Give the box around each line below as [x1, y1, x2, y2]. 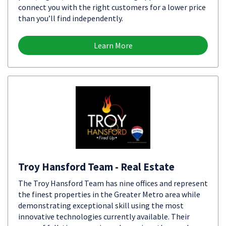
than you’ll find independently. [18, 13, 123, 23]
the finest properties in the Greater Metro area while [18, 189, 200, 199]
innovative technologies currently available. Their [18, 211, 190, 221]
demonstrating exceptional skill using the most [18, 200, 184, 210]
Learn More [93, 40, 133, 50]
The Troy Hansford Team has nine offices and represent [18, 178, 208, 188]
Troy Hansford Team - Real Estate [18, 160, 175, 174]
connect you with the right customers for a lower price [18, 2, 206, 12]
